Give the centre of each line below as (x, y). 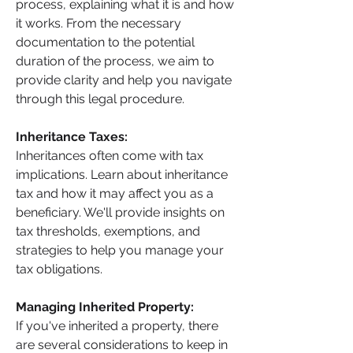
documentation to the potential (105, 42)
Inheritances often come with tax (110, 156)
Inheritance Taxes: (73, 137)
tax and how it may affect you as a (115, 193)
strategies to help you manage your (120, 250)
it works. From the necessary (98, 23)
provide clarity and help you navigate (124, 80)
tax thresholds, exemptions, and (108, 231)
